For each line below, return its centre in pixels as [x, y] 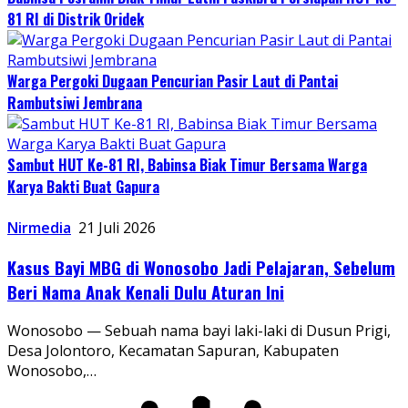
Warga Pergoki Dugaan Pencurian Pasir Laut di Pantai [173, 81]
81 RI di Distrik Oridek [76, 19]
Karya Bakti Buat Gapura [83, 186]
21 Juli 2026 [117, 227]
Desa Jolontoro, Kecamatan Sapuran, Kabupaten [173, 351]
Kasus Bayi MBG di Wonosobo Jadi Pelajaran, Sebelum [201, 267]
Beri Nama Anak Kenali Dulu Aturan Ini [146, 291]
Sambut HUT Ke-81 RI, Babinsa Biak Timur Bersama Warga [187, 164]
